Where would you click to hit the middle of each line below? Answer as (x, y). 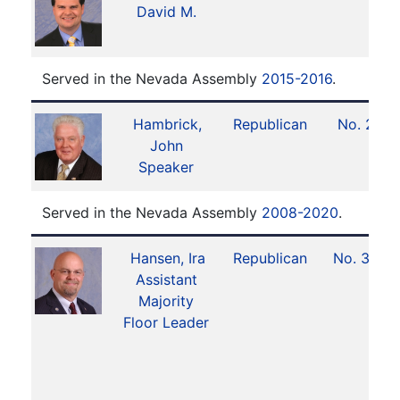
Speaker (166, 167)
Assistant (166, 279)
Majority (166, 301)
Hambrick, (168, 124)
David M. (166, 12)
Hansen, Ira (167, 258)
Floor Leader (166, 322)
